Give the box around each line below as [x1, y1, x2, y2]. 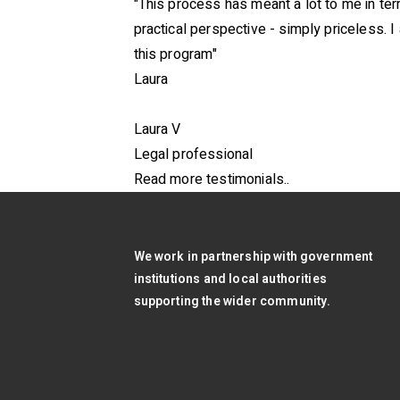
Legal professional [133, 144, 254, 165]
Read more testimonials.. [133, 169, 290, 190]
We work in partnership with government [133, 247, 373, 266]
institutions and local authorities [133, 270, 327, 288]
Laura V [133, 119, 181, 140]
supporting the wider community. [133, 292, 331, 311]
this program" [133, 44, 218, 65]
